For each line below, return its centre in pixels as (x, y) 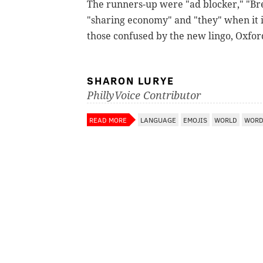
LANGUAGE (158, 119)
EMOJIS (195, 119)
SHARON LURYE (131, 80)
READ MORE (108, 119)
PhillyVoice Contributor (144, 95)
